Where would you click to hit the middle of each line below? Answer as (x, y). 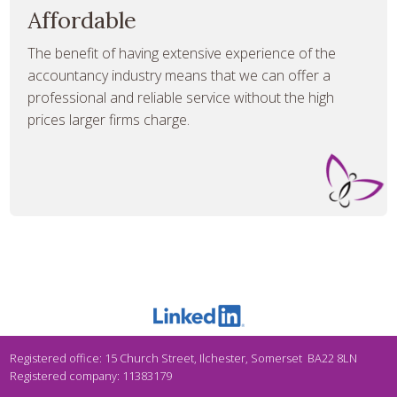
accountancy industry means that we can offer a (179, 75)
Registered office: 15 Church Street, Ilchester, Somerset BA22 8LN (184, 358)
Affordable (82, 20)
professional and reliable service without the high (181, 97)
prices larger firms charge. (109, 119)
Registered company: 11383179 (91, 376)
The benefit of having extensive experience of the (182, 53)
